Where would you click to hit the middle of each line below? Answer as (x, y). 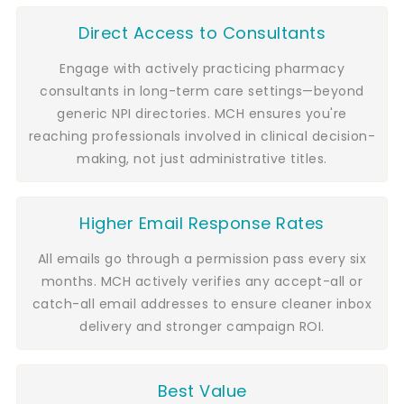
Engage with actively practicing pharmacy (202, 69)
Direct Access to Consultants (202, 33)
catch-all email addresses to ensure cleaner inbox (202, 304)
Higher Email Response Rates (202, 223)
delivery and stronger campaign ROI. (202, 326)
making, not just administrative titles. (202, 159)
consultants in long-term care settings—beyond (202, 91)
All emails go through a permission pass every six (202, 259)
